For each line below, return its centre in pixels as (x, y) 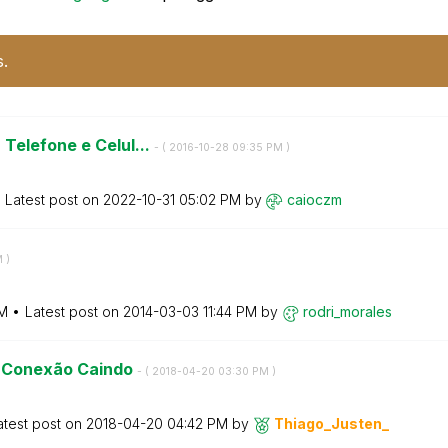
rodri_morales (347, 311)
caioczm (314, 199)
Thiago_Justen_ (331, 423)
